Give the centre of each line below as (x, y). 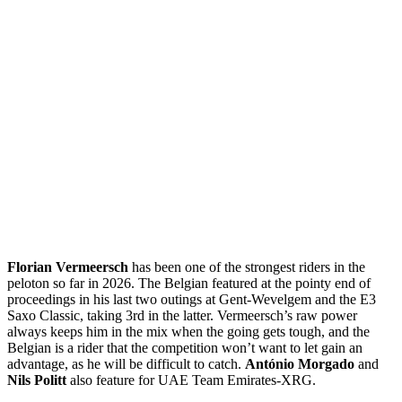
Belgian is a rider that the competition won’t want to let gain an (185, 347)
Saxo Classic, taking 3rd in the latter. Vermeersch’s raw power (182, 315)
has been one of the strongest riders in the (247, 267)
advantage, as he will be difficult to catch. (126, 363)
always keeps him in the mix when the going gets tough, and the (188, 331)
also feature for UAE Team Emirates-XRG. (191, 380)
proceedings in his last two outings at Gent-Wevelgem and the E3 (192, 299)
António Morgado (301, 363)
